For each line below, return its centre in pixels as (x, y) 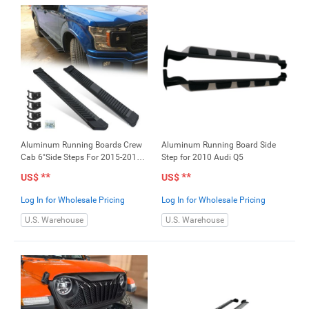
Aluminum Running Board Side (219, 145)
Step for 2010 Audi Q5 (202, 157)
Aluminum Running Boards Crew (81, 145)
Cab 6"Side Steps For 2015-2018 (81, 157)
